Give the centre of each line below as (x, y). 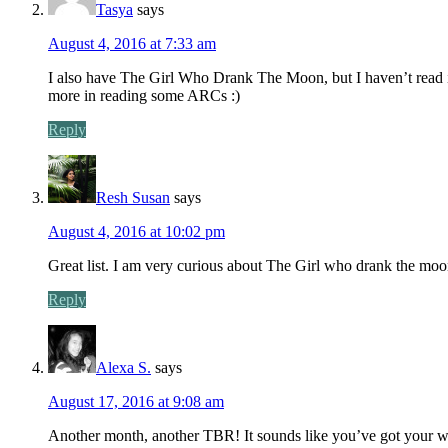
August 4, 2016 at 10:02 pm (136, 231)
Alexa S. (123, 367)
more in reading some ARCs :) (144, 95)
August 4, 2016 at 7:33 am (132, 43)
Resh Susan (133, 197)
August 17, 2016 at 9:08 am (136, 401)
